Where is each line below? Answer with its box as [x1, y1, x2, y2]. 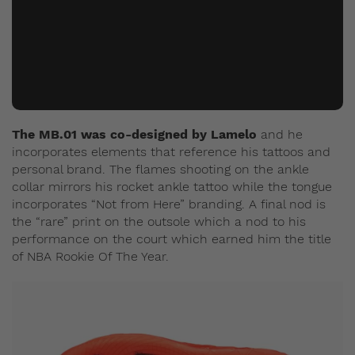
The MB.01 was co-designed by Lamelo [12, 126, 257, 142]
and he [257, 126, 303, 142]
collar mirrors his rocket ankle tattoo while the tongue [12, 178, 332, 194]
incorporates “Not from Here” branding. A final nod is [12, 196, 326, 212]
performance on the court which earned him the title [12, 231, 331, 246]
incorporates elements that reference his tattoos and [12, 143, 330, 159]
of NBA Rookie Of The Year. [12, 248, 169, 264]
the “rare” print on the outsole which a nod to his [12, 213, 306, 229]
